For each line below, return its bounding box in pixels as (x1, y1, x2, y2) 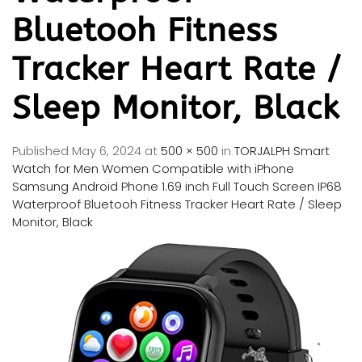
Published (12, 142, 72, 160)
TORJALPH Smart (234, 142, 330, 160)
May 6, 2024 (72, 142, 141, 160)
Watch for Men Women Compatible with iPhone (12, 160, 294, 178)
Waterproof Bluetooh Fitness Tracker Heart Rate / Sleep (12, 196, 342, 213)
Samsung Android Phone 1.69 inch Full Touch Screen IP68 (12, 178, 342, 196)
